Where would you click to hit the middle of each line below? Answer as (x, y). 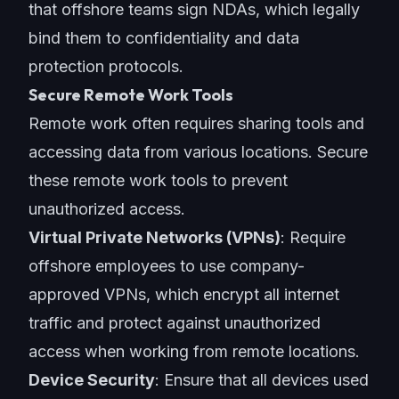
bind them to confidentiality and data (164, 38)
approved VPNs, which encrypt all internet (184, 294)
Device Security (92, 380)
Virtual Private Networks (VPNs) (155, 237)
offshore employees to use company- (167, 266)
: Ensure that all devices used (262, 380)
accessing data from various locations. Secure (198, 152)
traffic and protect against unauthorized (175, 323)
